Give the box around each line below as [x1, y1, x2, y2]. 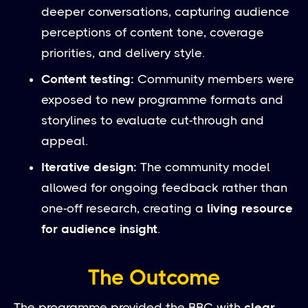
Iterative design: [41, 159, 137, 174]
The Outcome [88, 265, 220, 289]
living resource [207, 201, 293, 215]
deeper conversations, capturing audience [41, 4, 289, 19]
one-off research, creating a [41, 201, 207, 215]
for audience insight [41, 221, 157, 236]
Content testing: [41, 71, 134, 86]
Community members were [134, 71, 294, 86]
